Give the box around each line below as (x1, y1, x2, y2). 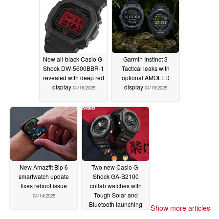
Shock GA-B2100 (92, 172, 139, 180)
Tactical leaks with (121, 64, 170, 72)
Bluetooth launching (89, 199, 142, 208)
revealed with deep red (43, 73, 104, 82)
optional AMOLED (121, 73, 170, 82)
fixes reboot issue (21, 181, 67, 190)
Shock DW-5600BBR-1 (43, 64, 104, 72)
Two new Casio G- (91, 162, 140, 171)
